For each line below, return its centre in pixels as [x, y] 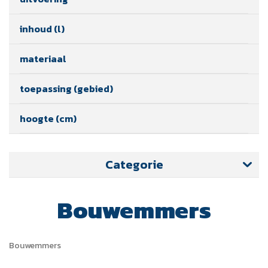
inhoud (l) [42, 28]
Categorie [134, 164]
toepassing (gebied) [66, 88]
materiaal [43, 58]
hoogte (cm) [48, 118]
